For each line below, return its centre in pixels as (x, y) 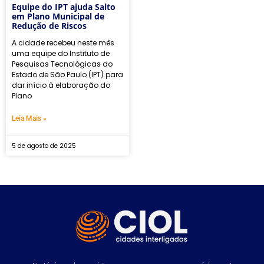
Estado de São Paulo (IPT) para (67, 74)
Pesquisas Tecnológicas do (62, 64)
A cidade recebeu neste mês (63, 42)
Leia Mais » (29, 118)
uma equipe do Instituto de (61, 53)
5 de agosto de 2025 (44, 146)
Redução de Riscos (49, 25)
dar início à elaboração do (61, 85)
